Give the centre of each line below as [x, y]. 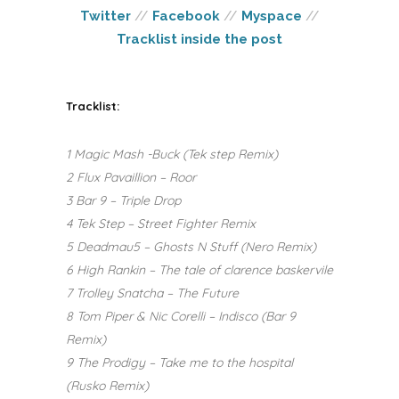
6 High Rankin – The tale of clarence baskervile [199, 269]
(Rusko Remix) [107, 385]
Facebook [186, 16]
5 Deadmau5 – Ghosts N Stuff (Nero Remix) [191, 246]
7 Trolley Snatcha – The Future [152, 293]
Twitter [105, 16]
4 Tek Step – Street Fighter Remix [161, 223]
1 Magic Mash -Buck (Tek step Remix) [172, 154]
